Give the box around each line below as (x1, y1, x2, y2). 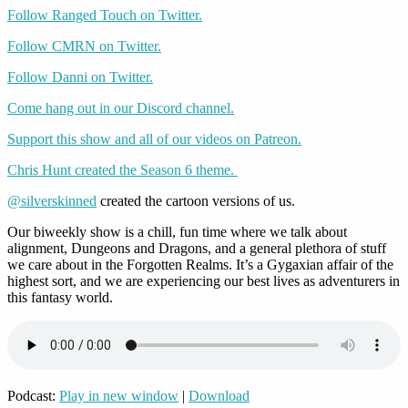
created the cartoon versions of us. (97, 193, 295, 209)
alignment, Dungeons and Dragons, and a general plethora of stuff (7, 240, 386, 257)
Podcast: (7, 388, 59, 404)
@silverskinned (7, 193, 97, 209)
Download (189, 388, 250, 404)
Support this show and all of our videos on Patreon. (7, 131, 301, 148)
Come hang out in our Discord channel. (7, 100, 234, 117)
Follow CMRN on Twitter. (7, 38, 161, 55)
